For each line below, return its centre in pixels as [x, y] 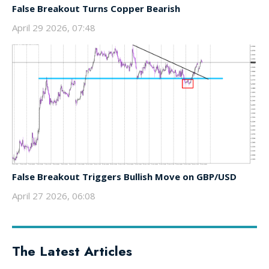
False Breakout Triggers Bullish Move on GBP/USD [124, 177]
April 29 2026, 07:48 [54, 28]
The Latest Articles [72, 251]
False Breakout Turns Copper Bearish [96, 9]
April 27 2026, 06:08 [54, 196]
